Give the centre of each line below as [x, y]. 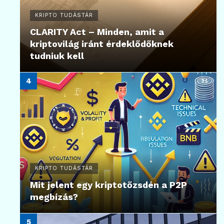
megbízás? [54, 196]
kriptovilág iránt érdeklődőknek [102, 43]
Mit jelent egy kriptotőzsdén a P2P [108, 184]
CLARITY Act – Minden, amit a [97, 31]
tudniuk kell [57, 55]
